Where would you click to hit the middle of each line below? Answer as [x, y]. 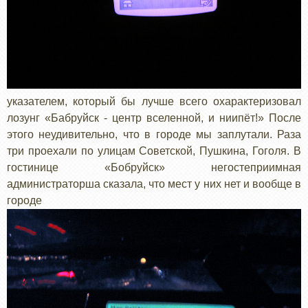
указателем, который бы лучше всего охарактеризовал [154, 101]
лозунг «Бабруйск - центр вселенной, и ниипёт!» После [154, 118]
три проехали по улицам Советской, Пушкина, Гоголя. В [154, 151]
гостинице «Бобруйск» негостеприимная [154, 167]
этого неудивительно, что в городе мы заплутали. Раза [154, 134]
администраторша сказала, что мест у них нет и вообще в [154, 184]
